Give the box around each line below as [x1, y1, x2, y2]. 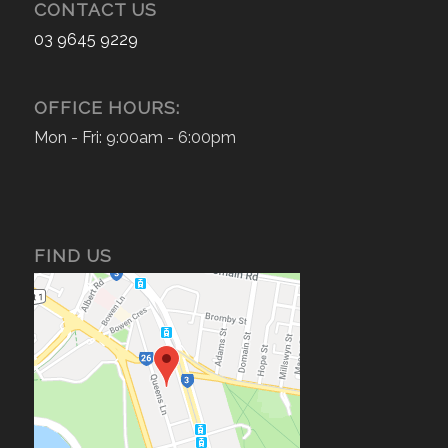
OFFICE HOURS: [33, 97, 180, 119]
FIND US [33, 245, 112, 267]
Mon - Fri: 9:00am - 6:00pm [33, 128, 236, 148]
